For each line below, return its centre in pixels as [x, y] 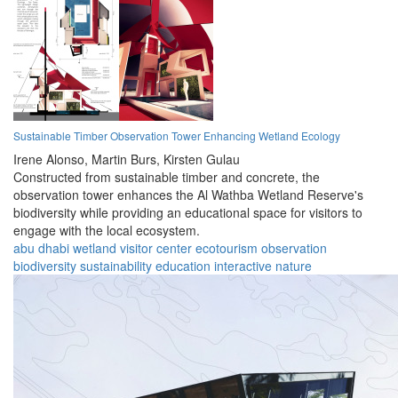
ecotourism [227, 248]
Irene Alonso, [51, 159]
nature [294, 266]
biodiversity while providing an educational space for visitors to [188, 213]
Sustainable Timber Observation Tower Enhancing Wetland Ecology [177, 136]
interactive [243, 266]
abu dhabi [41, 248]
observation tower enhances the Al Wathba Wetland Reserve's [188, 195]
